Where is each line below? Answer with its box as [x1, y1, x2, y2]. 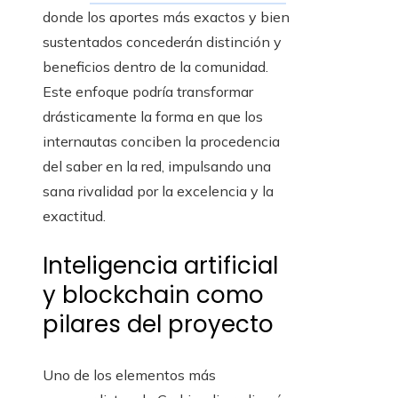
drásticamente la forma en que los [43, 107, 263, 126]
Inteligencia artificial [43, 250, 278, 283]
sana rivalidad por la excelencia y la [43, 182, 274, 201]
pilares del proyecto [43, 308, 274, 341]
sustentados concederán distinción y [43, 33, 282, 52]
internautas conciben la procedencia [43, 132, 280, 151]
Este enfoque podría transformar [43, 83, 253, 101]
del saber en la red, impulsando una [43, 157, 271, 176]
